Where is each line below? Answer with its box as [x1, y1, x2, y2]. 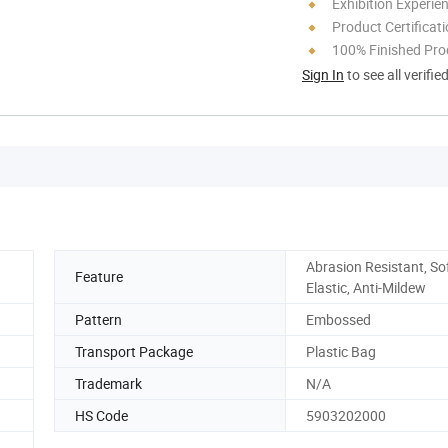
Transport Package [75, 341, 193, 361]
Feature [75, 267, 123, 287]
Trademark [75, 373, 142, 393]
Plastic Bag [306, 341, 376, 361]
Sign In [302, 64, 344, 84]
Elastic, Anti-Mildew [306, 277, 426, 297]
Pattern [75, 309, 122, 329]
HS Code [75, 405, 128, 425]
